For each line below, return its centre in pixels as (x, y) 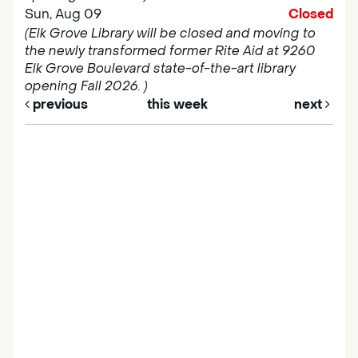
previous (59, 105)
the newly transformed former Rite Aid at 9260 (170, 51)
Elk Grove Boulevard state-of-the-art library (160, 69)
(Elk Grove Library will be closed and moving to (170, 34)
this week (178, 105)
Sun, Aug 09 (63, 14)
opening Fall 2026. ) (86, 86)
